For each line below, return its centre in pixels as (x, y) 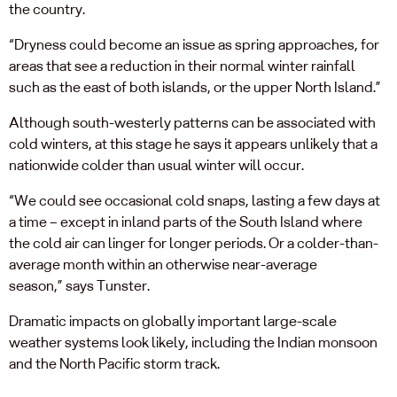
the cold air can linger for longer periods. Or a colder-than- (194, 243)
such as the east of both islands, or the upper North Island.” (196, 87)
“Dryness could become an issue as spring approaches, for (194, 44)
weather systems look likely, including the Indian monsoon (193, 342)
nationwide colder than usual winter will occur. (159, 165)
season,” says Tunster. (82, 285)
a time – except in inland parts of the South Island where (186, 222)
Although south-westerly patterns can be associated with (192, 122)
